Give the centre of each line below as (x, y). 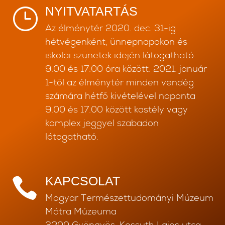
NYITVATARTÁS (91, 11)
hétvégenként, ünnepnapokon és (116, 43)
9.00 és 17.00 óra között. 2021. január (126, 70)
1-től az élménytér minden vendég (119, 83)
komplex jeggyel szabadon (102, 124)
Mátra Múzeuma (81, 212)
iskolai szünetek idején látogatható (119, 56)
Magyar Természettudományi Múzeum (129, 199)
